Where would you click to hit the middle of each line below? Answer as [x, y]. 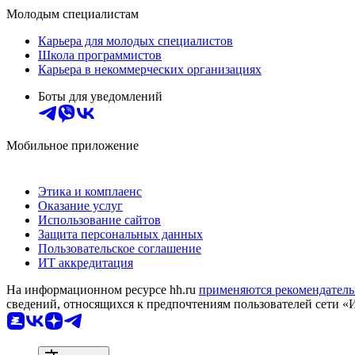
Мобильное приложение [73, 146]
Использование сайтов [99, 220]
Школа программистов [100, 55]
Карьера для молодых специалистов [136, 41]
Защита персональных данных [120, 235]
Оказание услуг [80, 206]
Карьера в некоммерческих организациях [150, 70]
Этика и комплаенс [90, 192]
